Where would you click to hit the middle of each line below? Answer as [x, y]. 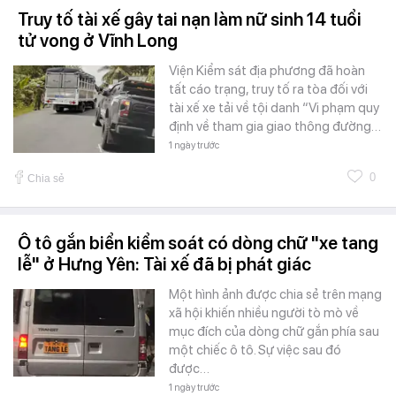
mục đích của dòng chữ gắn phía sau [274, 332]
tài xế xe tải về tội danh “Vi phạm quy [274, 108]
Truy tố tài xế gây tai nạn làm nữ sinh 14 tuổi [190, 20]
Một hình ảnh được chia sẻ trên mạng [275, 295]
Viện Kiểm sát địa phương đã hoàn [267, 71]
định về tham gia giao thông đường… [275, 127]
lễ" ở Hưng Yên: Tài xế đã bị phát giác [164, 265]
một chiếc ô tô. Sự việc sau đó [255, 350]
